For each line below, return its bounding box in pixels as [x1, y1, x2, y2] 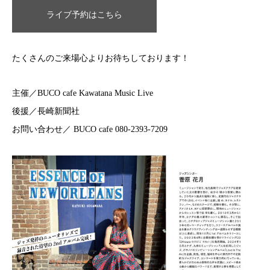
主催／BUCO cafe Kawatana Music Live [12, 89, 153, 98]
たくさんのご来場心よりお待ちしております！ [12, 54, 189, 63]
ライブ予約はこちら [46, 10, 122, 19]
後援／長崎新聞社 [12, 107, 80, 116]
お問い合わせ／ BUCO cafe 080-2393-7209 [12, 125, 168, 134]
